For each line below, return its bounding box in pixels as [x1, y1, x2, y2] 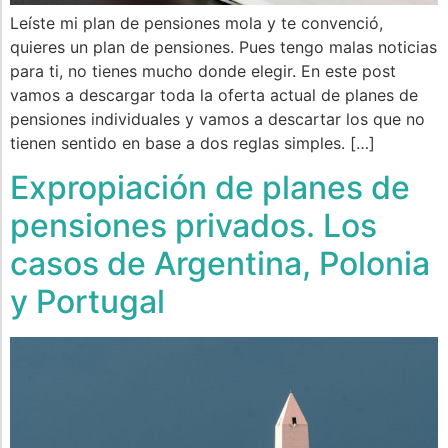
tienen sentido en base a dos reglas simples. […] [10, 133, 375, 154]
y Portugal [10, 282, 165, 322]
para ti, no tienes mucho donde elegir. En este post [10, 61, 396, 82]
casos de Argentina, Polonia [10, 244, 430, 284]
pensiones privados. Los [10, 206, 377, 246]
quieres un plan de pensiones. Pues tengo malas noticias [10, 37, 437, 58]
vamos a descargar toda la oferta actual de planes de [10, 85, 418, 106]
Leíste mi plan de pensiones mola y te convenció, [10, 13, 383, 34]
